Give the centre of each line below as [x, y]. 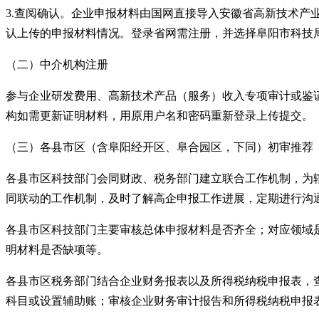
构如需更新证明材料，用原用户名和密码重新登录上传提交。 [159, 115]
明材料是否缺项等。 [57, 249]
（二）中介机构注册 [57, 64]
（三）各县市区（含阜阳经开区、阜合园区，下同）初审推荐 [159, 147]
